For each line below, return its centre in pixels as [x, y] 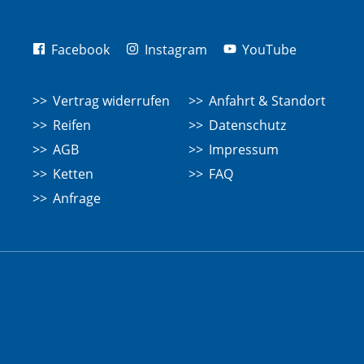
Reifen [71, 125]
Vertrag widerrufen [111, 100]
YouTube [267, 49]
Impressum [243, 149]
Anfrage [76, 198]
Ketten [73, 173]
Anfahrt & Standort [267, 100]
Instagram [174, 49]
